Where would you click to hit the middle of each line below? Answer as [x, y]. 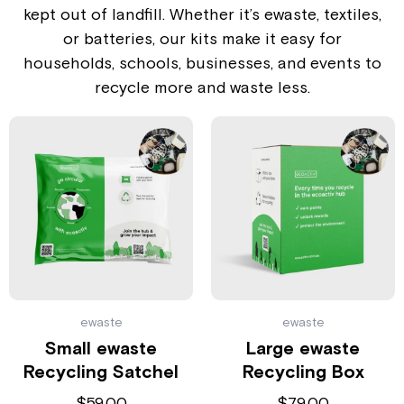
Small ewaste [101, 348]
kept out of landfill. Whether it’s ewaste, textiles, [202, 14]
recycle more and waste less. [202, 87]
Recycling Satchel [101, 372]
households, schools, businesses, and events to [202, 62]
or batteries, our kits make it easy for [202, 38]
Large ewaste [303, 348]
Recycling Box [303, 372]
